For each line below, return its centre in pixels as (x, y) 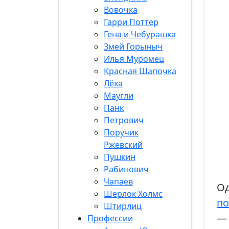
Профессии (110, 218)
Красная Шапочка (140, 71)
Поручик (121, 132)
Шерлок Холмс (133, 194)
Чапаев (118, 181)
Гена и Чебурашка (140, 34)
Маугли (119, 96)
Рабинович (126, 169)
